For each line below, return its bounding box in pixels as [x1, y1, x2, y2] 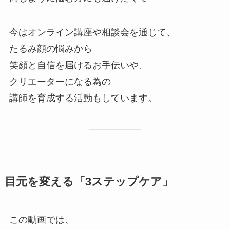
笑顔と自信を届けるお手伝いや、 [9, 60, 148, 71]
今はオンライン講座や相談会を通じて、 [9, 27, 176, 38]
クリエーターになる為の [9, 76, 111, 87]
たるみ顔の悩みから [9, 44, 92, 54]
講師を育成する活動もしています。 [9, 93, 157, 104]
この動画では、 [9, 215, 74, 225]
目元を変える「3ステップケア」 [4, 176, 174, 188]
